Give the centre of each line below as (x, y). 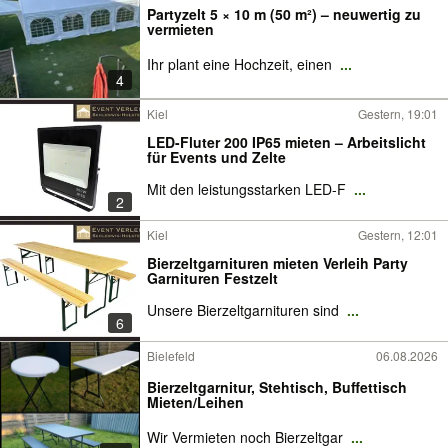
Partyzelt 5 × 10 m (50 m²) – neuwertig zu (284, 14)
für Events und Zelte (216, 157)
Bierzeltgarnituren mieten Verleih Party (277, 263)
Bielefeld (171, 355)
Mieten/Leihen (195, 402)
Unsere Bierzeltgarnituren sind (245, 310)
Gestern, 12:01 (398, 234)
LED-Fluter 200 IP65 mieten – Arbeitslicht (286, 142)
